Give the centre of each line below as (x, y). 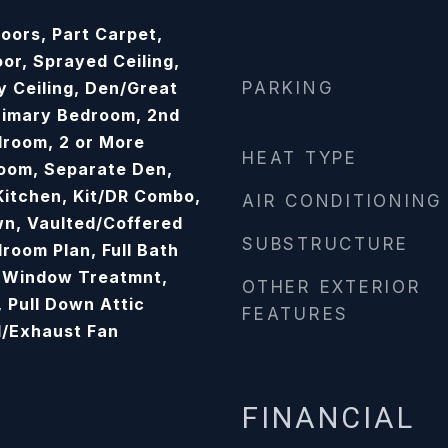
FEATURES (295, 314)
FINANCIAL (328, 418)
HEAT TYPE (300, 158)
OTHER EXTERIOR (332, 287)
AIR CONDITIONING (342, 201)
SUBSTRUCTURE (325, 244)
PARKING (288, 88)
